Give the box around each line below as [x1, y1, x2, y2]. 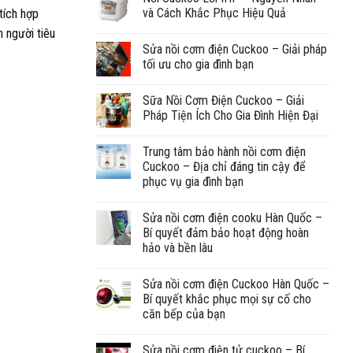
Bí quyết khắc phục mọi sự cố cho [143, 291, 311, 307]
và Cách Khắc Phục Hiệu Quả [143, 5, 286, 20]
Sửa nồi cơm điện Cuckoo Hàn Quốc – [143, 276, 329, 292]
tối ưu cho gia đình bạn [143, 56, 254, 72]
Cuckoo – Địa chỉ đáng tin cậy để [143, 158, 306, 174]
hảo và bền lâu [143, 240, 213, 255]
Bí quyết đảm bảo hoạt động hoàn [143, 225, 309, 240]
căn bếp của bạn [143, 306, 225, 321]
